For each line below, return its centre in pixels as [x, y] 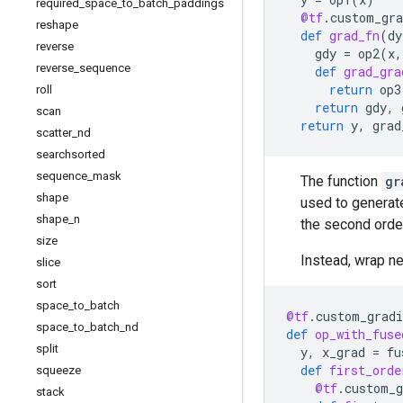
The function [341, 181]
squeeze [58, 370]
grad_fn [354, 36]
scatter [54, 133]
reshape [57, 25]
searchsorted [71, 154]
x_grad [344, 352]
